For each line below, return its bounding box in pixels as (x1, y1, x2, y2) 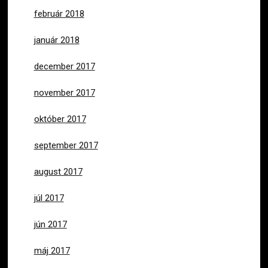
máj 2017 (33, 245, 70, 256)
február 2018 (33, 8, 84, 19)
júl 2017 (33, 192, 64, 203)
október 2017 (33, 113, 86, 124)
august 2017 (33, 166, 83, 177)
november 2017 (33, 87, 95, 98)
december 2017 (33, 60, 95, 72)
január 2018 (33, 34, 80, 45)
